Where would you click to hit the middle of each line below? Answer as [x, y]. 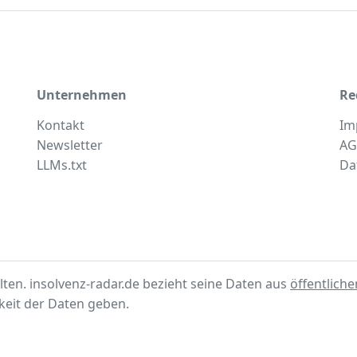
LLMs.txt [62, 165]
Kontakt [61, 125]
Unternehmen [82, 95]
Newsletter [70, 145]
